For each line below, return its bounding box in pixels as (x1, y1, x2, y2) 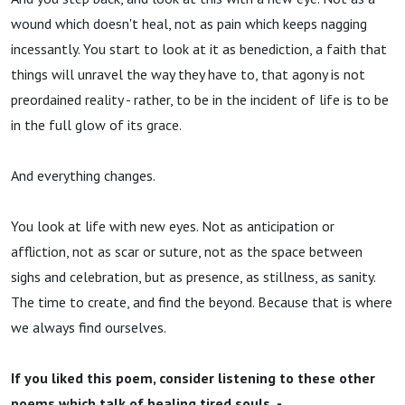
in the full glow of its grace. (11, 116, 182, 134)
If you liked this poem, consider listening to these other (11, 369, 375, 387)
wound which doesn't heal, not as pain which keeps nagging (11, 14, 367, 33)
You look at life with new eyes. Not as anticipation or (11, 217, 334, 235)
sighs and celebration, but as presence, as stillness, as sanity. (11, 268, 375, 286)
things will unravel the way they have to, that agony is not (11, 65, 365, 83)
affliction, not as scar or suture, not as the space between (11, 242, 363, 260)
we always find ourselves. (11, 318, 166, 336)
